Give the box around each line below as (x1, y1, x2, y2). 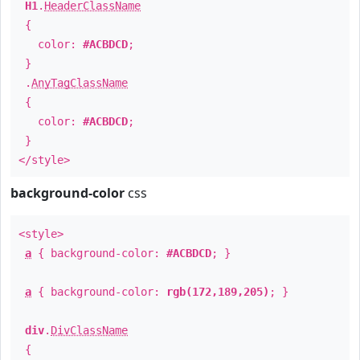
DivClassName (51, 324, 128, 337)
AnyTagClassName (31, 76, 128, 89)
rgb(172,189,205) (166, 285, 269, 298)
